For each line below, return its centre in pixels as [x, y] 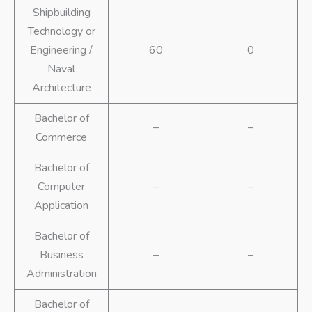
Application [61, 206]
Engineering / [61, 50]
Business [61, 255]
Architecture [61, 88]
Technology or [61, 32]
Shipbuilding [61, 13]
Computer [61, 187]
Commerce [61, 138]
